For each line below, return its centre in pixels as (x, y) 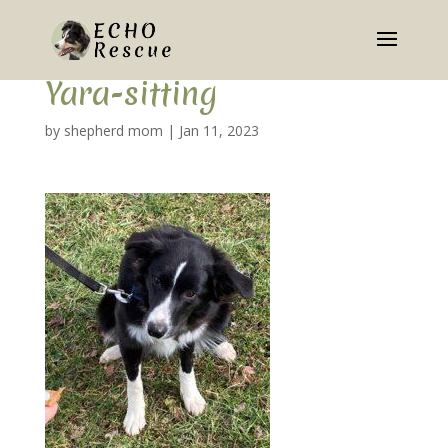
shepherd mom (113, 130)
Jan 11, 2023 (218, 130)
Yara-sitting (131, 93)
